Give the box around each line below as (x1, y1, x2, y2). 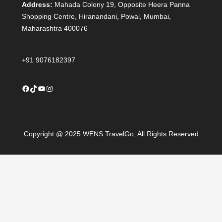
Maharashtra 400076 (22, 24, 88, 33)
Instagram (45, 83, 52, 92)
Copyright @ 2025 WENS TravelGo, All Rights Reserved (23, 129, 199, 138)
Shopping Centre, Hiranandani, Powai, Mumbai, (22, 12, 171, 21)
